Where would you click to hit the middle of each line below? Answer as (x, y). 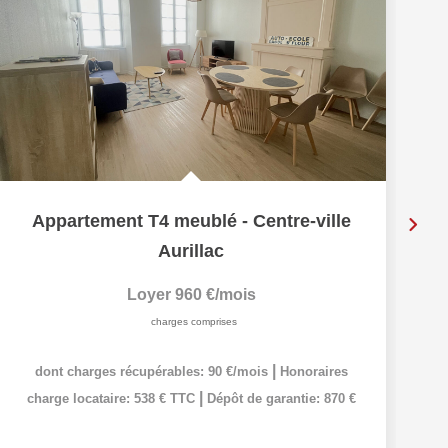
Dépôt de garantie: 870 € (281, 398)
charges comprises (193, 321)
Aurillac (191, 251)
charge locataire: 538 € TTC (112, 398)
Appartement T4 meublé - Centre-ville (191, 221)
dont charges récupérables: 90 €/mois (153, 371)
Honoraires (313, 371)
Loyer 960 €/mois (191, 294)
